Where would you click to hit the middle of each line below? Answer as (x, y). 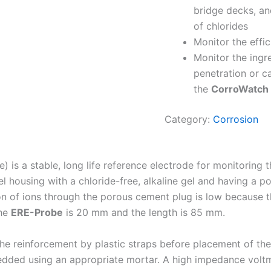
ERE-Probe (37, 212)
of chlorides (221, 26)
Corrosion (236, 119)
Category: (189, 119)
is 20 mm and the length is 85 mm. (144, 212)
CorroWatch (240, 89)
